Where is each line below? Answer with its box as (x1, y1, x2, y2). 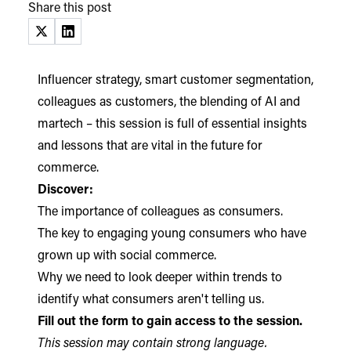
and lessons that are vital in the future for (38, 140, 262, 154)
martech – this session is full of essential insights (38, 118, 307, 132)
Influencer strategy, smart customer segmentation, (38, 74, 313, 88)
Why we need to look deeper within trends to (38, 272, 282, 285)
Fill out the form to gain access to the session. (38, 316, 302, 329)
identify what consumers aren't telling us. (38, 294, 264, 307)
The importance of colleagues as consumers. (38, 206, 283, 219)
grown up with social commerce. (38, 250, 216, 263)
